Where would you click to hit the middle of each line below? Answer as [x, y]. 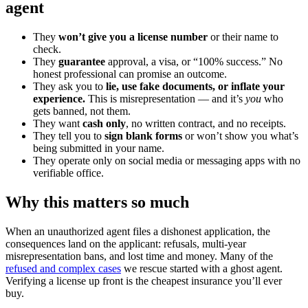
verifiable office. [68, 173]
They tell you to [69, 136]
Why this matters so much [97, 202]
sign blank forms [143, 136]
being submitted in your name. [99, 148]
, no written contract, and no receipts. [206, 124]
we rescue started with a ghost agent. [202, 268]
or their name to [243, 37]
